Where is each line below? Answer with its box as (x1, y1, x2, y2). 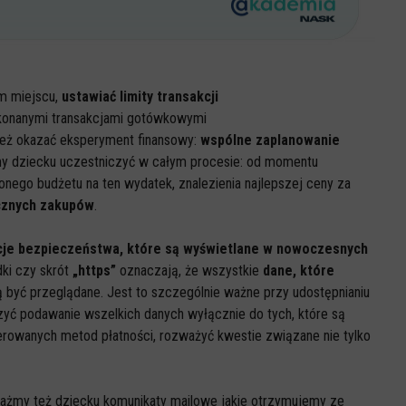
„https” (72, 262, 116, 279)
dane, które (263, 262, 334, 279)
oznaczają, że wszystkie (116, 262, 263, 279)
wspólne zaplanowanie (200, 131, 340, 149)
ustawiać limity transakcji (62, 88, 222, 105)
